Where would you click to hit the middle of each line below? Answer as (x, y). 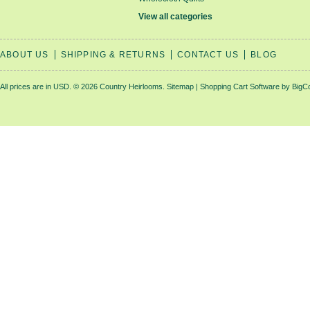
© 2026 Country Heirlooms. (119, 86)
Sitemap (180, 86)
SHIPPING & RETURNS (113, 55)
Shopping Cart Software (240, 86)
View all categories (175, 17)
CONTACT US (208, 55)
